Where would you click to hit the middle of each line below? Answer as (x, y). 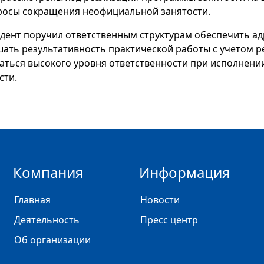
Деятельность (47, 220)
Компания (48, 172)
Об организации (52, 240)
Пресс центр (169, 220)
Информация (184, 172)
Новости (160, 200)
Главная (32, 200)
